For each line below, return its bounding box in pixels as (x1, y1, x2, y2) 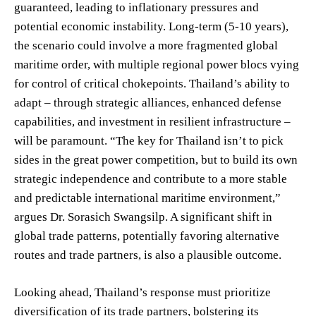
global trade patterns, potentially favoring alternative (14, 229, 279, 243)
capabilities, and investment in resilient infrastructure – (14, 114, 291, 128)
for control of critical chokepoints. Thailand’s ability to (14, 76, 290, 90)
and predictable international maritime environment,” (14, 190, 281, 205)
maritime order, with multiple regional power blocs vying (14, 57, 299, 71)
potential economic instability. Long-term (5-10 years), (14, 19, 288, 33)
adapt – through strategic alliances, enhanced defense (14, 95, 281, 109)
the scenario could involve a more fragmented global (14, 38, 278, 52)
